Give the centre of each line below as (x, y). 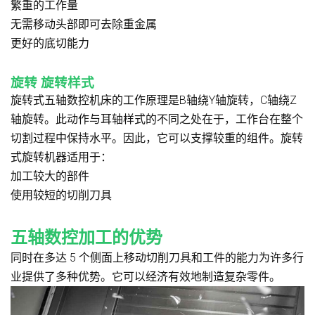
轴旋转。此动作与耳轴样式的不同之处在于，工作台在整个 (157, 119)
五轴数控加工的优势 (86, 237)
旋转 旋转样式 (52, 83)
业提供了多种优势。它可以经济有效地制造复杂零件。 (146, 276)
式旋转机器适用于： (61, 157)
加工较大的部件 (50, 176)
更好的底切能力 (50, 43)
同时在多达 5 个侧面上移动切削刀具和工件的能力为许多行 (157, 257)
